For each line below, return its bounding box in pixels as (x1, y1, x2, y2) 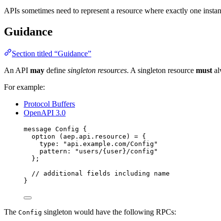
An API (4, 66, 30, 74)
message (24, 125, 51, 133)
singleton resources (68, 66, 127, 74)
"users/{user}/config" (75, 147, 158, 155)
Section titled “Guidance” (12, 49, 91, 58)
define (44, 66, 68, 74)
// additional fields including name (32, 169, 170, 177)
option (32, 132, 55, 140)
